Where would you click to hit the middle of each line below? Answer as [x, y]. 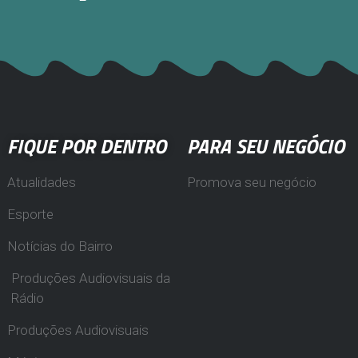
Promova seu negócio [252, 182]
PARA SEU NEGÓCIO [266, 146]
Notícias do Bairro [60, 246]
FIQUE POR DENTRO [87, 146]
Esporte [30, 214]
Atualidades [42, 182]
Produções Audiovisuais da [91, 278]
